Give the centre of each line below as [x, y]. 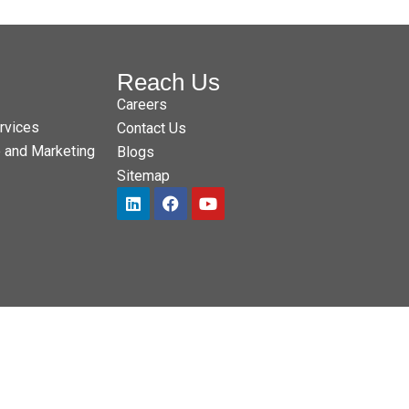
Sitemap [143, 175]
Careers [142, 104]
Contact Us [152, 128]
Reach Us [168, 82]
